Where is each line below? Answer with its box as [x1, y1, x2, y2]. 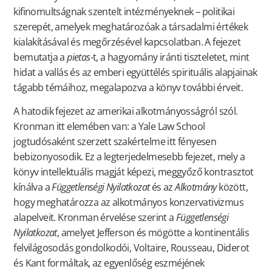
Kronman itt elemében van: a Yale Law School [13, 119, 205, 133]
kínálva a [13, 180, 52, 194]
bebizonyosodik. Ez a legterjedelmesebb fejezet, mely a [13, 149, 245, 163]
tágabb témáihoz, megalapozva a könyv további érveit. [13, 80, 243, 94]
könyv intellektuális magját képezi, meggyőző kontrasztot [13, 165, 254, 178]
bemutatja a [13, 50, 67, 64]
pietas [67, 50, 90, 64]
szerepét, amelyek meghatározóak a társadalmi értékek [13, 19, 248, 33]
